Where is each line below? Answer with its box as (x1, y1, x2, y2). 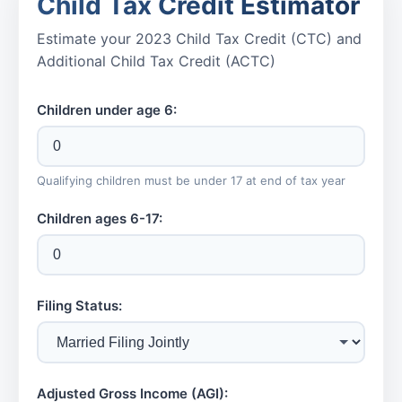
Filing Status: (37, 297, 122, 315)
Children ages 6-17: (37, 210, 162, 228)
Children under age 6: (37, 101, 177, 119)
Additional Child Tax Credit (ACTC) (37, 52, 275, 71)
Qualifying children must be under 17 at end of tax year (37, 173, 345, 188)
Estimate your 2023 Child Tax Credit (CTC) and (37, 30, 362, 48)
